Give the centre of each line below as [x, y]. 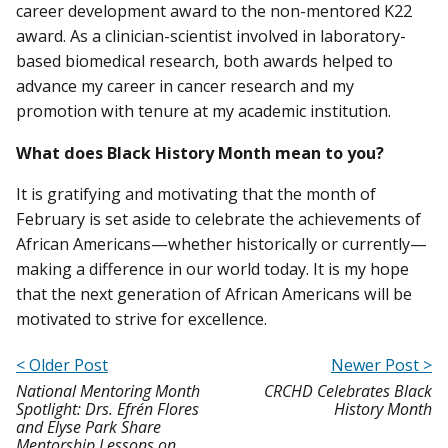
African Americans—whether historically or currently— [221, 243]
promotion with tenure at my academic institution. [203, 111]
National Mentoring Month [108, 390]
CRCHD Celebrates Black [348, 390]
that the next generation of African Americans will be [214, 293]
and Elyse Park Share [88, 426]
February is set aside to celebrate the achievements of [218, 218]
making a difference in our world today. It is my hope [212, 268]
